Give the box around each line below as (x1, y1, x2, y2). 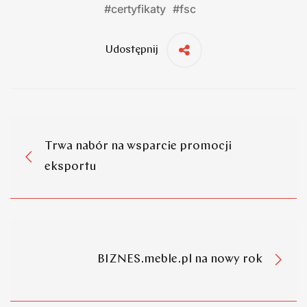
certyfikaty (111, 1, 166, 16)
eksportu (45, 160, 97, 174)
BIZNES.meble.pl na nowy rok (97, 253, 262, 267)
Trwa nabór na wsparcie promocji (45, 140, 232, 153)
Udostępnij (105, 44, 158, 56)
